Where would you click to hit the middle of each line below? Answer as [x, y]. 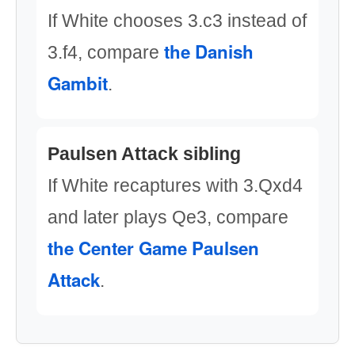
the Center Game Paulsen [153, 248]
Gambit [78, 83]
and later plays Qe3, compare [168, 217]
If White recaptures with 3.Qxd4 [175, 185]
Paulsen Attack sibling [144, 154]
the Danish [209, 52]
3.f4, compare [106, 52]
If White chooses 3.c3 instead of [177, 21]
